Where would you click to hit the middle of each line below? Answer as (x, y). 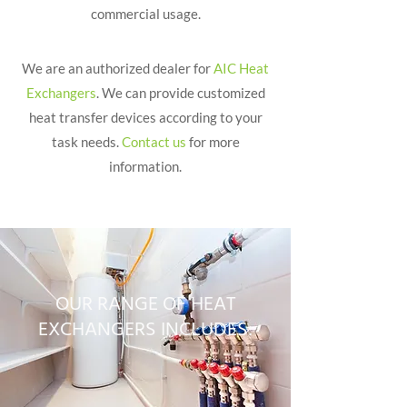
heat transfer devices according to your (145, 117)
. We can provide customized (180, 93)
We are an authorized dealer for (118, 68)
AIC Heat (241, 68)
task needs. (86, 142)
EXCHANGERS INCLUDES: (145, 330)
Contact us (154, 142)
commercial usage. (145, 14)
